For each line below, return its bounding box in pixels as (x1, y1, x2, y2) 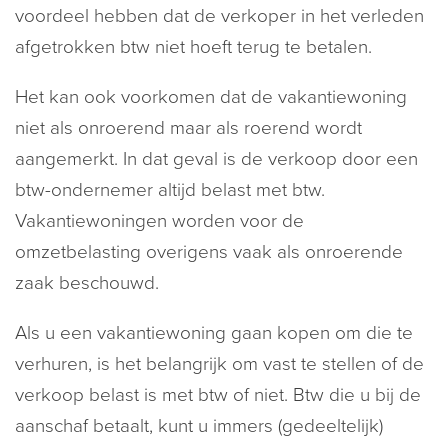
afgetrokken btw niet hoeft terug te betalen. (15, 36, 372, 58)
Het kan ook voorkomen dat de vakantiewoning (15, 86, 407, 108)
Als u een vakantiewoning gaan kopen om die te (15, 322, 413, 344)
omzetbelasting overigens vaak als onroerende (15, 241, 403, 263)
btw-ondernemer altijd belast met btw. (15, 179, 325, 201)
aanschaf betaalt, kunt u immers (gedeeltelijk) (15, 415, 383, 437)
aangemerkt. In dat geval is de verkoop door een (15, 148, 418, 170)
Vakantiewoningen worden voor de (15, 210, 304, 232)
